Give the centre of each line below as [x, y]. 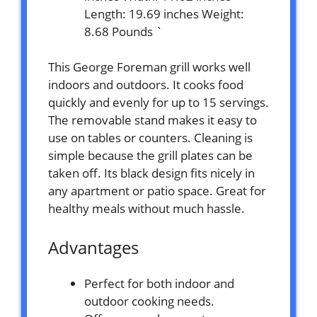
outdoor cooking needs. [149, 301]
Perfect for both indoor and [159, 284]
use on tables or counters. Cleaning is [150, 138]
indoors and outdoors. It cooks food [146, 85]
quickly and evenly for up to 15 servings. [158, 103]
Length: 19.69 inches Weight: [164, 13]
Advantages [93, 248]
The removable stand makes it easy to [152, 120]
